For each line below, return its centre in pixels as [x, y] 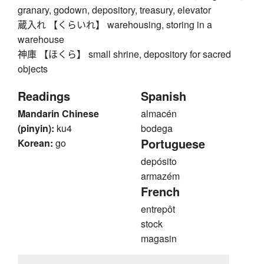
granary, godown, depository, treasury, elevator [114, 9]
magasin [159, 238]
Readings [44, 95]
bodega [157, 128]
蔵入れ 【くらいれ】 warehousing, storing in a [115, 24]
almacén [159, 113]
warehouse [41, 39]
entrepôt [158, 209]
